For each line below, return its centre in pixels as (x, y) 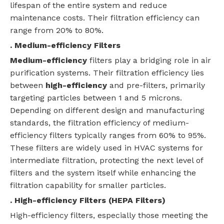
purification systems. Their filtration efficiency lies (107, 73)
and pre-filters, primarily (156, 85)
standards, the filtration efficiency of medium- (99, 123)
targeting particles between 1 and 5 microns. (96, 98)
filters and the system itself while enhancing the (103, 173)
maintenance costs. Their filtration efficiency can (105, 18)
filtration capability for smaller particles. (88, 185)
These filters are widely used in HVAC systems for (106, 148)
